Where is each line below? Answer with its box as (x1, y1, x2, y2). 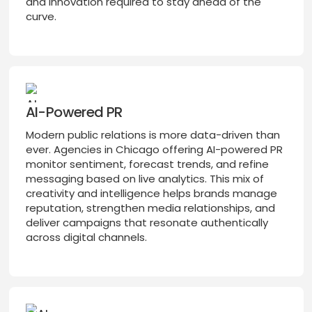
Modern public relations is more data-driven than (25, 127, 280, 143)
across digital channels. (25, 230, 147, 245)
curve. (25, 9, 56, 24)
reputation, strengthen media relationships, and (25, 201, 275, 216)
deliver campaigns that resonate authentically (25, 215, 268, 231)
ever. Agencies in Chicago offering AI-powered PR (25, 142, 283, 157)
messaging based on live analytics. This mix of (25, 171, 264, 187)
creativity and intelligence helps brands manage (25, 186, 277, 201)
